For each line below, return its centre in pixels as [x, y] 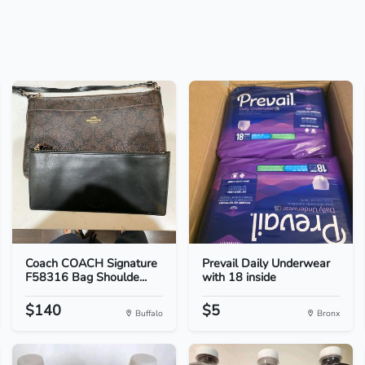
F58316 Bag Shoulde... [86, 277]
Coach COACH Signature [91, 263]
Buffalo [147, 313]
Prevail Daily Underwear [266, 263]
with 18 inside [239, 277]
